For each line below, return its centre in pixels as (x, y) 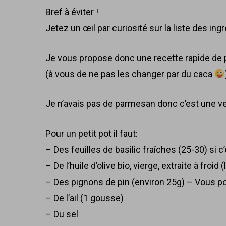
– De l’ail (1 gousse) (85, 198)
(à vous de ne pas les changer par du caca (130, 74)
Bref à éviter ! (72, 12)
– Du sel (62, 214)
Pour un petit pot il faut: (92, 133)
